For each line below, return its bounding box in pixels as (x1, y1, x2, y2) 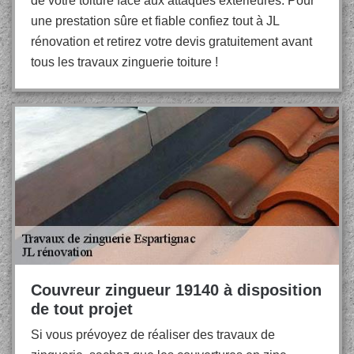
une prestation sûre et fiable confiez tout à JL (31, 14, 279, 28)
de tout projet (31, 300, 133, 318)
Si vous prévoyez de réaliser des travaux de (31, 328, 275, 341)
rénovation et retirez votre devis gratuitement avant (31, 35, 312, 48)
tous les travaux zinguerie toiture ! (31, 55, 218, 69)
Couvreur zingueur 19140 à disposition (31, 281, 322, 299)
